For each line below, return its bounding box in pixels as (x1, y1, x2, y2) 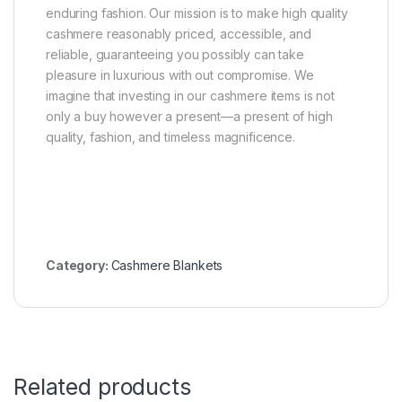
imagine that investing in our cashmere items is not (46, 87, 335, 103)
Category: (46, 257, 111, 273)
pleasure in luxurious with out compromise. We (46, 66, 314, 83)
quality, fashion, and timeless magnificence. (46, 128, 295, 144)
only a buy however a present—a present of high (46, 108, 333, 124)
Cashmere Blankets (110, 257, 223, 273)
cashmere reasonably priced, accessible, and (46, 25, 311, 41)
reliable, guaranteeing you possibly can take (46, 46, 304, 62)
